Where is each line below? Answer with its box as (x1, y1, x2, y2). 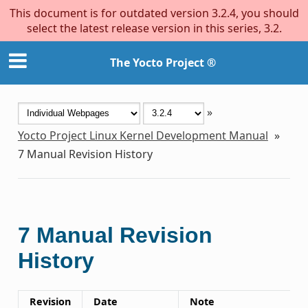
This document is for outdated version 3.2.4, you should (9, 5, 299, 21)
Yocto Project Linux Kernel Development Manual (17, 127, 268, 143)
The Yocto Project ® (110, 55, 216, 71)
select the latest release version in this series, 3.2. (26, 21, 282, 36)
